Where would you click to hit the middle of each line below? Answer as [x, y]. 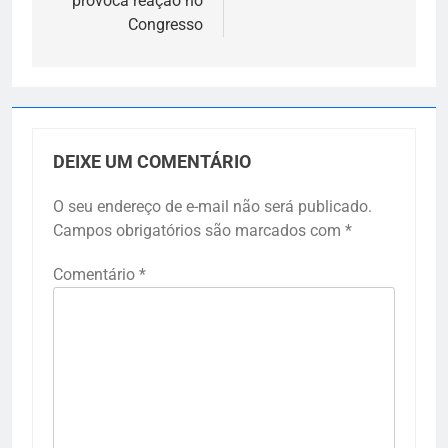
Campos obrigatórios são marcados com [199, 231]
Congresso [165, 25]
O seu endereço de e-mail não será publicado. [212, 207]
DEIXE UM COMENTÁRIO [152, 162]
